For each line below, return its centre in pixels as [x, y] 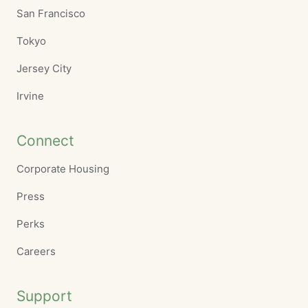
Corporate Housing [63, 169]
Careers [36, 252]
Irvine [30, 96]
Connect [45, 141]
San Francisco [51, 14]
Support [44, 296]
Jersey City [44, 69]
